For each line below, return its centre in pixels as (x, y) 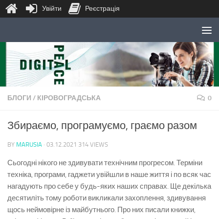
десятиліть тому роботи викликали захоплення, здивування (107, 198)
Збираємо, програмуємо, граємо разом (102, 126)
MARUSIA (29, 144)
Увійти (52, 9)
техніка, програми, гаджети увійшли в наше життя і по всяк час (109, 175)
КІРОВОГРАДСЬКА (69, 98)
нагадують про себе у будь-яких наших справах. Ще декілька (109, 186)
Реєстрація (102, 9)
